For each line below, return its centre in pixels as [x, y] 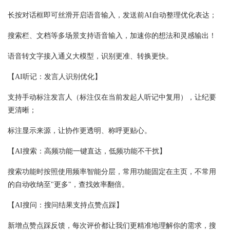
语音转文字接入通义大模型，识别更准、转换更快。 [90, 56]
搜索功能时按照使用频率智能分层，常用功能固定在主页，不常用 [112, 172]
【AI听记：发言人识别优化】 [55, 77]
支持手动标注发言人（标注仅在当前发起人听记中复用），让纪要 [112, 98]
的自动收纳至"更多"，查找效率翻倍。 [68, 185]
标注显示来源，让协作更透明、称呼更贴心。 [80, 131]
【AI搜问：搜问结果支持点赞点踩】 [65, 205]
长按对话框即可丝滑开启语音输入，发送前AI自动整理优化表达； [112, 15]
